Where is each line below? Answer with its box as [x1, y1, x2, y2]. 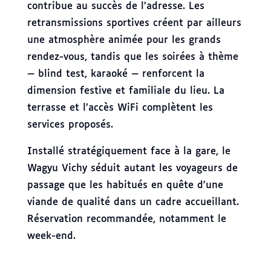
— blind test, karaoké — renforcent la [27, 68, 204, 79]
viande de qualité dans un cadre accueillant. [27, 197, 239, 207]
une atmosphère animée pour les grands [27, 34, 221, 45]
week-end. [27, 230, 76, 241]
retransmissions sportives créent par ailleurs [27, 18, 241, 28]
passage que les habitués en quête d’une [27, 180, 223, 191]
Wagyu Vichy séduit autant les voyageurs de [27, 163, 238, 174]
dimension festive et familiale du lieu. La [27, 85, 224, 96]
